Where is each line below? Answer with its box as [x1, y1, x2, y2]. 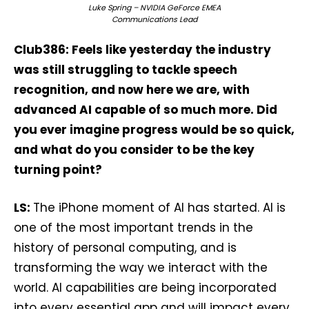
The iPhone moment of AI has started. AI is [33, 199, 286, 216]
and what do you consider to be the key [14, 141, 255, 158]
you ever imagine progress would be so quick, [14, 121, 295, 138]
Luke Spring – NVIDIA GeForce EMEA [88, 2, 221, 13]
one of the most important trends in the [14, 219, 253, 236]
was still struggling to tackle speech [14, 61, 237, 78]
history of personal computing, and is [14, 239, 237, 256]
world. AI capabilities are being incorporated [14, 279, 277, 296]
